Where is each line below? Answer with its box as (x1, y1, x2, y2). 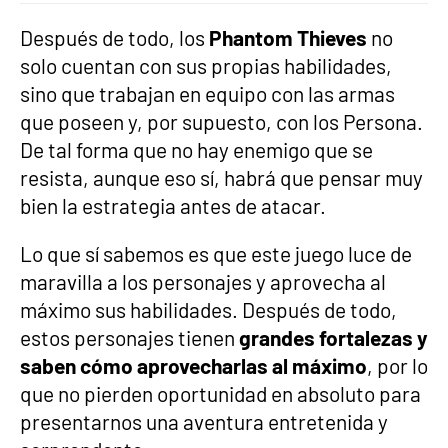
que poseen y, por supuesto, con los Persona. (20, 108, 423, 134)
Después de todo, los (20, 24, 209, 50)
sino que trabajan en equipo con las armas (20, 80, 395, 106)
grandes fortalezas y (239, 324, 428, 350)
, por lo (367, 352, 428, 378)
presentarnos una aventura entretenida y (20, 408, 388, 434)
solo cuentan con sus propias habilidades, (20, 52, 392, 78)
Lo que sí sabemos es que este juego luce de (20, 240, 412, 266)
